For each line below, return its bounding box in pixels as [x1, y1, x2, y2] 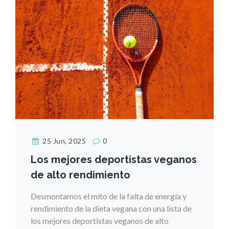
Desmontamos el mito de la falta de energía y [31, 191, 187, 201]
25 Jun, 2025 [40, 136, 86, 146]
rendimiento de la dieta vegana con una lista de [31, 203, 192, 214]
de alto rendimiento [31, 169, 130, 181]
